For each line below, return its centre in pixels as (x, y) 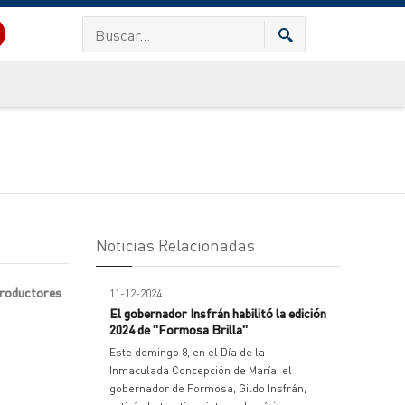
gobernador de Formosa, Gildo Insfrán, (208, 388)
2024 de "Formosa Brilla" (179, 329)
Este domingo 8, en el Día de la (187, 352)
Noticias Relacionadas (175, 245)
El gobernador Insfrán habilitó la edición (218, 313)
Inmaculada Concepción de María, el (201, 370)
